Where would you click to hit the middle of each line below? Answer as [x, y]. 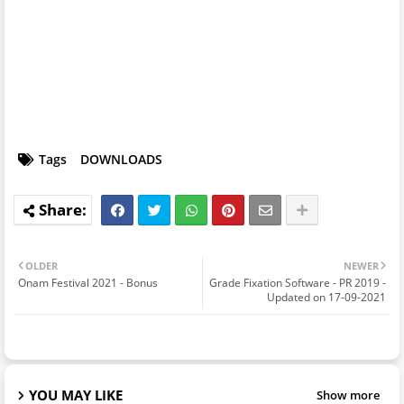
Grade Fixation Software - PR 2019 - [298, 283]
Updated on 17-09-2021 [326, 298]
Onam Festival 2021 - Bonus [88, 283]
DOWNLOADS [121, 160]
